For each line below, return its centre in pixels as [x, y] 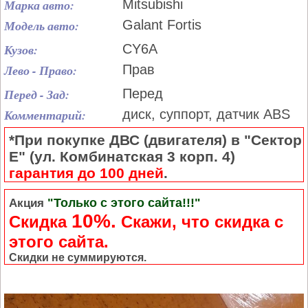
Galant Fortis [162, 25]
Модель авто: [42, 26]
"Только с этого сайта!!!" [122, 203]
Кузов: [21, 50]
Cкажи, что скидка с [200, 222]
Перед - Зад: [37, 95]
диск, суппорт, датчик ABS [206, 114]
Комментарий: [45, 115]
